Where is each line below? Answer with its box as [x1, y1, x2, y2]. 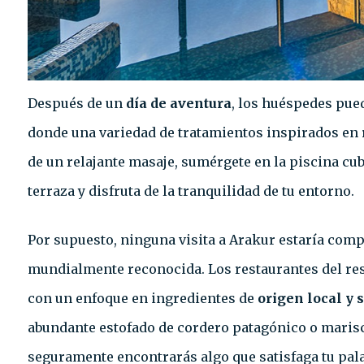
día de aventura [123, 95, 232, 112]
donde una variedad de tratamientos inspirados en [28, 124, 362, 141]
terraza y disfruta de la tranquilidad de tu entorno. [28, 183, 354, 200]
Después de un [28, 95, 123, 112]
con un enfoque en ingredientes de [28, 290, 258, 307]
